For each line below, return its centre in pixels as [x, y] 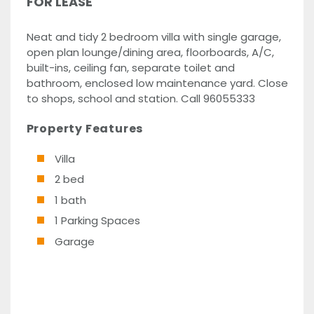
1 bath [70, 200]
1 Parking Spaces [97, 220]
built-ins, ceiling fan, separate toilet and [130, 67]
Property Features [85, 129]
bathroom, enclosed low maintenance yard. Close [157, 83]
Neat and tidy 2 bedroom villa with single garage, [153, 36]
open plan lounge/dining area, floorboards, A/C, [150, 52]
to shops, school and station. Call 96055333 [141, 98]
